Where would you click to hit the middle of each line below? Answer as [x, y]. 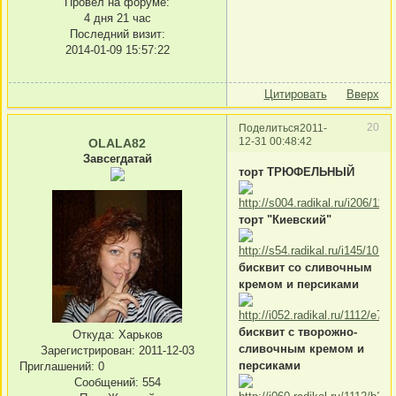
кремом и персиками [299, 285]
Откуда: [93, 334]
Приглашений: [57, 366]
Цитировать [295, 94]
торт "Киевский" [285, 220]
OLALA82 [117, 143]
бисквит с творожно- [298, 332]
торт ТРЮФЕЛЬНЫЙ [297, 172]
